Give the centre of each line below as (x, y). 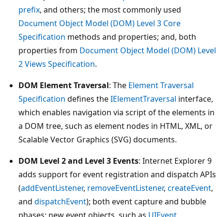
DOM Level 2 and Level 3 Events (78, 161)
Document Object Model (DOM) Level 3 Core (100, 23)
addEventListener (52, 188)
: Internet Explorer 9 (175, 161)
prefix (29, 10)
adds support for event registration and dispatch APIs (117, 175)
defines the (88, 99)
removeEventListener (125, 188)
